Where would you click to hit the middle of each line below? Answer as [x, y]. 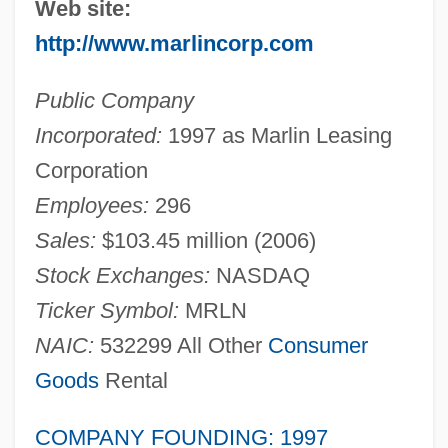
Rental [133, 380]
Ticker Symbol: [106, 310]
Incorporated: [98, 135]
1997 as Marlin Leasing [276, 135]
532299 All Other [180, 345]
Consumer [317, 345]
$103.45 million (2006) [205, 240]
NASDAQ [259, 275]
